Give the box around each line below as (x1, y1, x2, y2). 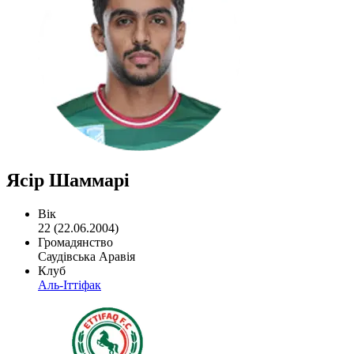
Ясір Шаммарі (6, 169, 130, 190)
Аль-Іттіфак (38, 277, 101, 292)
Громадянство (38, 235, 113, 249)
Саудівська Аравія (38, 249, 135, 263)
